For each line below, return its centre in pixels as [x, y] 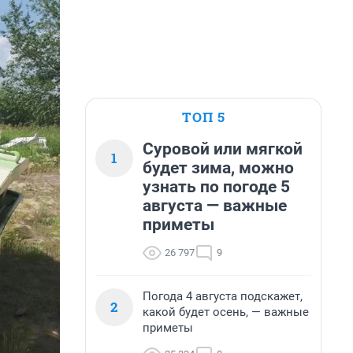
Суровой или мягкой [223, 149]
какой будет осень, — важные [226, 312]
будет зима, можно [218, 168]
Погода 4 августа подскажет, [223, 296]
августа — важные [215, 206]
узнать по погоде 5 [216, 187]
